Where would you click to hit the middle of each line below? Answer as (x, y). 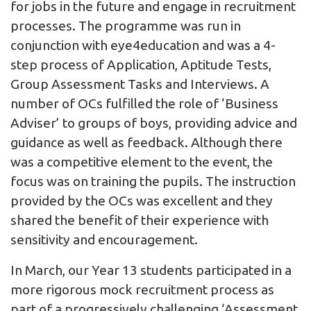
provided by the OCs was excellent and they (142, 201)
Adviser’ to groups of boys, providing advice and (154, 123)
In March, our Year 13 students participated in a (151, 270)
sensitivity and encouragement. (104, 240)
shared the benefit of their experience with (140, 220)
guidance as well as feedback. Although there (146, 143)
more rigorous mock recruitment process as (142, 290)
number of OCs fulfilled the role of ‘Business (144, 104)
